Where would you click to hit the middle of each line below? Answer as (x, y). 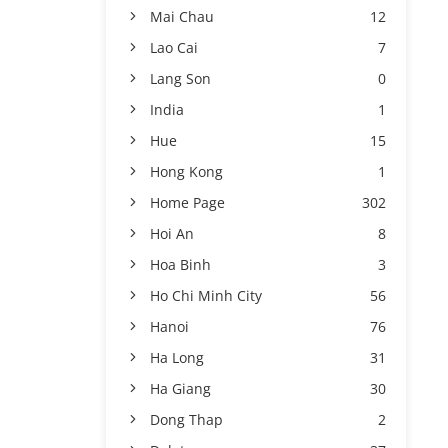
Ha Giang (180, 388)
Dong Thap (186, 419)
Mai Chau (182, 16)
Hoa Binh (180, 264)
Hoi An (172, 233)
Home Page (187, 202)
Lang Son (180, 78)
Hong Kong (186, 171)
